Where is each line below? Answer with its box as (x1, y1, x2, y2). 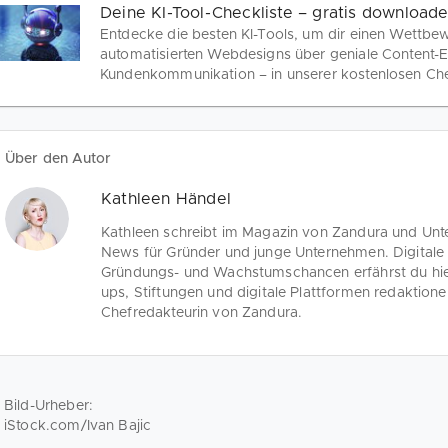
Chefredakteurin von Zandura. (101, 305, 303, 320)
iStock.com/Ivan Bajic (4, 418, 152, 433)
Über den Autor (5, 151, 112, 166)
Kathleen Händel (101, 190, 231, 207)
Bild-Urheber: (4, 398, 93, 413)
